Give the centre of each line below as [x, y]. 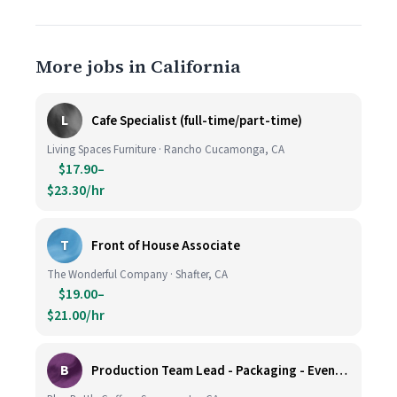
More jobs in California [138, 66]
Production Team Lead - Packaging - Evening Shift [341, 370]
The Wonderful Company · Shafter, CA [137, 275]
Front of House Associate [166, 245]
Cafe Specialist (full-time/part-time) [197, 121]
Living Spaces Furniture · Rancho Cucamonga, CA [166, 150]
